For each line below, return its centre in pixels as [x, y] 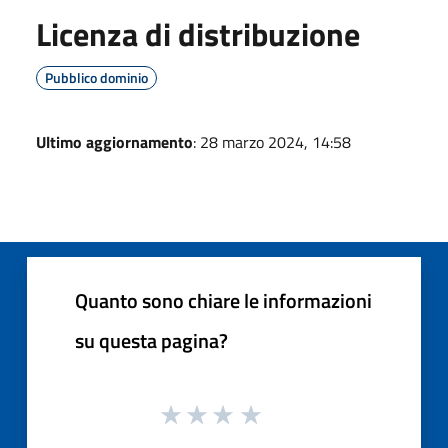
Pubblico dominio [96, 77]
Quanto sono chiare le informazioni [223, 300]
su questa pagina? [151, 340]
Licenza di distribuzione [198, 33]
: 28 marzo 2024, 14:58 [272, 141]
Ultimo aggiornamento [114, 141]
